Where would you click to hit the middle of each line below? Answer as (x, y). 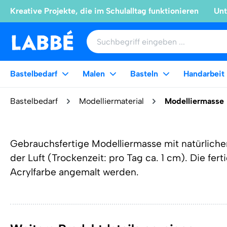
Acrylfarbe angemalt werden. (74, 172)
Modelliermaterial (111, 101)
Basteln (144, 74)
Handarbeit (204, 74)
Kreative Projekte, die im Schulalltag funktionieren (104, 11)
